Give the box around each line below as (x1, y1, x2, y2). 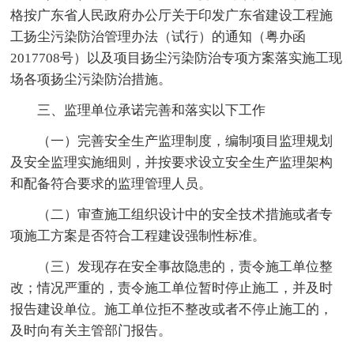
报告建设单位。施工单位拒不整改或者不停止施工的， (10, 301, 333, 317)
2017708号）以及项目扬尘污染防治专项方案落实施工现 (10, 50, 343, 66)
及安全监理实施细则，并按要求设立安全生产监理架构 (10, 154, 333, 170)
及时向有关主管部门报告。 (10, 322, 172, 338)
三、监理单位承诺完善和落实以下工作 (37, 102, 266, 118)
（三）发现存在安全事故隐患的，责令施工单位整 (37, 258, 333, 274)
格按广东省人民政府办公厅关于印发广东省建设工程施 (10, 7, 333, 23)
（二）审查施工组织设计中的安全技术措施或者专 (37, 206, 333, 222)
